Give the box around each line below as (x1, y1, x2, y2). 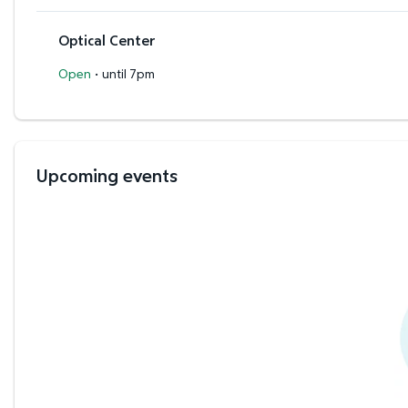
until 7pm (102, 64, 155, 82)
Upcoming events (36, 162, 178, 188)
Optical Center (58, 29, 156, 50)
